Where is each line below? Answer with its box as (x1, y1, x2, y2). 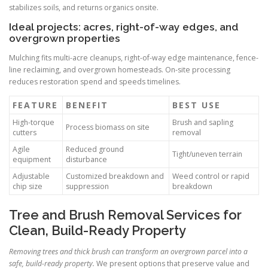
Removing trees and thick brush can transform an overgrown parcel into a (9, 246, 248, 257)
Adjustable (13, 171, 50, 182)
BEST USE (172, 99, 221, 111)
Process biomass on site (66, 122, 150, 133)
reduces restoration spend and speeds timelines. (9, 76, 181, 87)
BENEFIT (66, 99, 108, 111)
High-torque (13, 117, 54, 128)
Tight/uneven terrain (172, 149, 242, 160)
